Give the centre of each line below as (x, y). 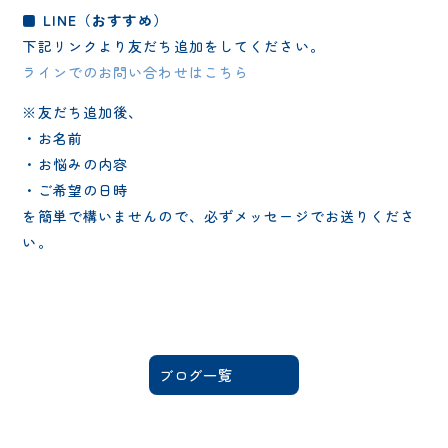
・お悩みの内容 (75, 163)
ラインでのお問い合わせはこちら (136, 71)
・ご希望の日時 (75, 189)
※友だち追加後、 (83, 111)
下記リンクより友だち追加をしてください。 (173, 45)
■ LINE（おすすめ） (95, 19)
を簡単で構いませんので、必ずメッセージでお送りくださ (219, 215)
